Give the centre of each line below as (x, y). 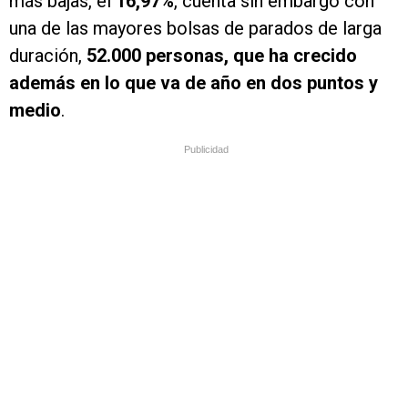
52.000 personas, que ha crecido (222, 56)
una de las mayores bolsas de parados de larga (195, 29)
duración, (48, 56)
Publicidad (206, 150)
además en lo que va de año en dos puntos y (194, 83)
